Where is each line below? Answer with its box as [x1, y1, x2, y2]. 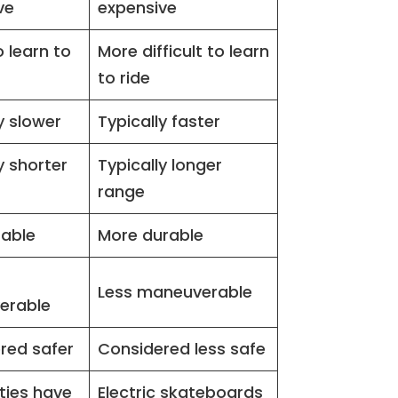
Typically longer [98, 153, 223, 176]
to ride [98, 66, 151, 89]
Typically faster [98, 109, 221, 132]
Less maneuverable [98, 280, 253, 303]
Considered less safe [98, 337, 267, 360]
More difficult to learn [98, 39, 270, 62]
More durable [98, 223, 204, 246]
